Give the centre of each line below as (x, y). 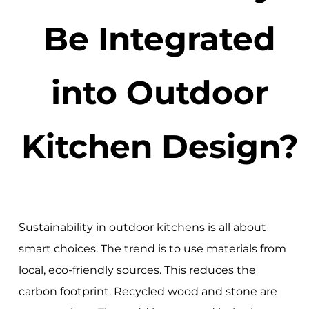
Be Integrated (160, 39)
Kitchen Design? (160, 147)
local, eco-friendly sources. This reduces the (137, 270)
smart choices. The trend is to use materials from (152, 248)
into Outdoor (160, 93)
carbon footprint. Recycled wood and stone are (148, 291)
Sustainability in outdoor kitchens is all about (142, 227)
